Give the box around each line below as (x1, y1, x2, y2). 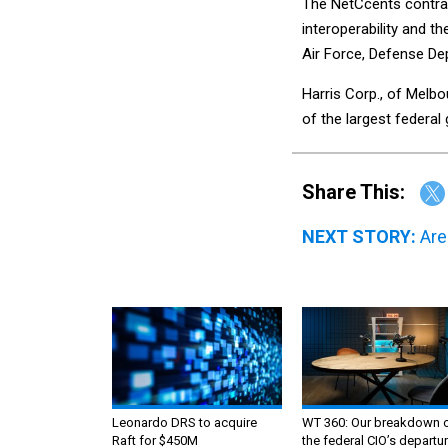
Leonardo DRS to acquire (112, 415, 257, 431)
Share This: (315, 179, 405, 204)
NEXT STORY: (302, 226, 416, 248)
